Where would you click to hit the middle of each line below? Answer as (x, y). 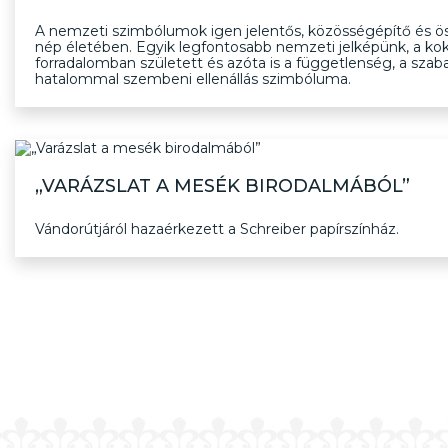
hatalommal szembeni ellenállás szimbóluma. (193, 78)
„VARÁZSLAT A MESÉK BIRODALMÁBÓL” (222, 186)
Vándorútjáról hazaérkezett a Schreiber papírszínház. (217, 229)
